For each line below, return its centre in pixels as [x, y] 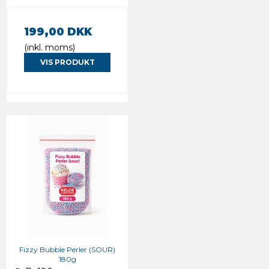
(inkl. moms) [50, 47]
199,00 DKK [58, 31]
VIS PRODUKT [67, 62]
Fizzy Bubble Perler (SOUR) [67, 250]
